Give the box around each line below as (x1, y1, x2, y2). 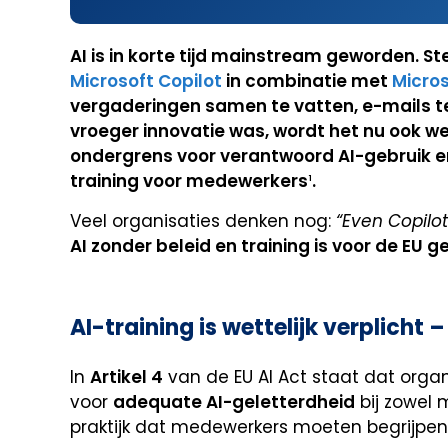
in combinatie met (222, 69, 392, 94)
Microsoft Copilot (70, 69, 222, 94)
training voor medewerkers (70, 169, 308, 194)
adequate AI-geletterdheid (113, 389, 355, 414)
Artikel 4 (90, 364, 163, 389)
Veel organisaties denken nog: (70, 208, 336, 233)
